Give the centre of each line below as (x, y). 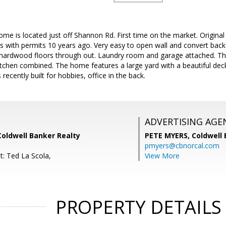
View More (162, 156)
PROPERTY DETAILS (138, 207)
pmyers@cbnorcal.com (182, 146)
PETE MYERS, (168, 135)
